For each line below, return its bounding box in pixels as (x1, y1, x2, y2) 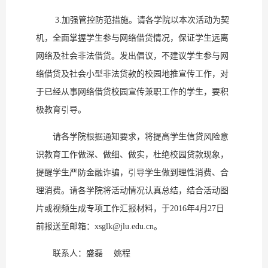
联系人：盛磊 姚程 (36, 249, 130, 258)
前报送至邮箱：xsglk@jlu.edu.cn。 (36, 222, 162, 232)
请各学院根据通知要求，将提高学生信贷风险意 (36, 132, 229, 142)
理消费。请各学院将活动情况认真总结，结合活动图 (36, 186, 229, 196)
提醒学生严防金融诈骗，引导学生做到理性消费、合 (36, 168, 229, 178)
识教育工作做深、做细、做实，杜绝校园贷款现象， (36, 150, 229, 160)
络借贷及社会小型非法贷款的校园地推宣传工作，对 (36, 69, 229, 79)
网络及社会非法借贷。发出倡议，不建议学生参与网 (36, 51, 229, 61)
